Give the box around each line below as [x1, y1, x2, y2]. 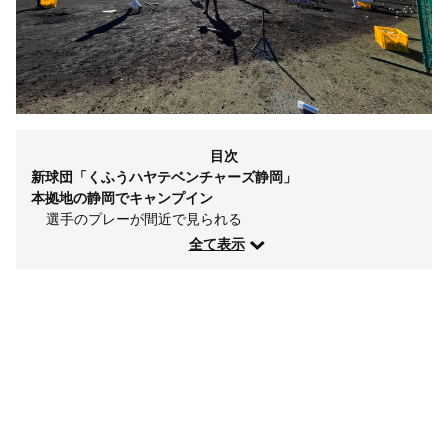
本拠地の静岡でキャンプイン [31, 187, 213, 207]
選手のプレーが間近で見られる [46, 208, 242, 228]
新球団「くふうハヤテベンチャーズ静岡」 [31, 166, 297, 186]
